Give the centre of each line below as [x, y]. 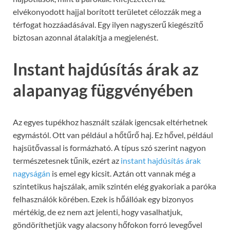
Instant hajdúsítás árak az [106, 69]
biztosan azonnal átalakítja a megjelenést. [85, 37]
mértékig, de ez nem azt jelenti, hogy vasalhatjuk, [98, 212]
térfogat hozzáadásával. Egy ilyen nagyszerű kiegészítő [108, 25]
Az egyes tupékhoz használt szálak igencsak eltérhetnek [110, 122]
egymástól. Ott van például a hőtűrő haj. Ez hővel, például [113, 135]
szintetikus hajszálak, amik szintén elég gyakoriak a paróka [114, 186]
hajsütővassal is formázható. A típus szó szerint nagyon [109, 148]
